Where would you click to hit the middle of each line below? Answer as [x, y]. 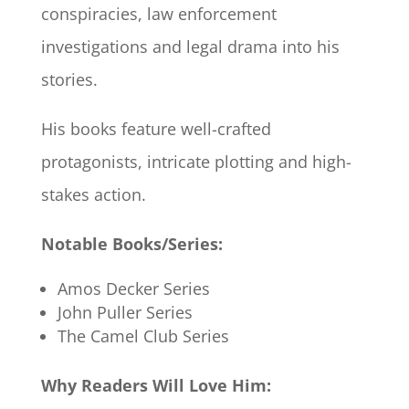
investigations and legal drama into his [190, 47]
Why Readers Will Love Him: [156, 386]
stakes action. [93, 195]
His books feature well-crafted [156, 129]
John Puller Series [125, 313]
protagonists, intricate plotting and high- [196, 162]
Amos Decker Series [133, 289]
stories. [71, 80]
